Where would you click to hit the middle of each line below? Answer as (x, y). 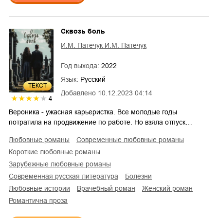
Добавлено (78, 93)
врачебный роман (108, 189)
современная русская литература (66, 176)
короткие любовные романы (56, 152)
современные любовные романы (133, 140)
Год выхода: (81, 65)
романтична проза (40, 201)
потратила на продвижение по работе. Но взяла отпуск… (100, 122)
